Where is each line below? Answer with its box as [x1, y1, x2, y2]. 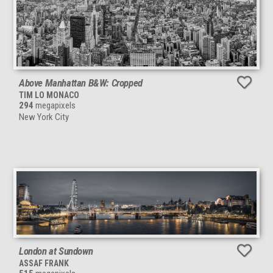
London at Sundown [19, 244, 93, 257]
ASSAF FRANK [19, 258, 69, 268]
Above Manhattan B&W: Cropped [19, 77, 143, 90]
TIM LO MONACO [19, 90, 79, 101]
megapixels [34, 100, 76, 112]
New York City [19, 112, 69, 123]
